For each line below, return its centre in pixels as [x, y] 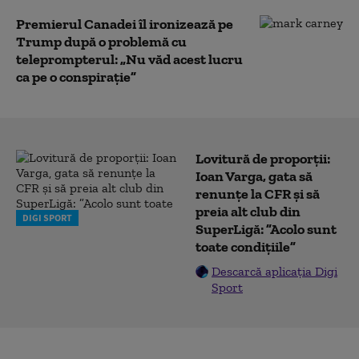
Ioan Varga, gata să [254, 176]
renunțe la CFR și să [258, 194]
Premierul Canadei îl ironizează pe [125, 24]
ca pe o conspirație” [76, 77]
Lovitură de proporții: [263, 159]
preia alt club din [248, 212]
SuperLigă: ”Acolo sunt [266, 229]
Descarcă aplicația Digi [274, 271]
